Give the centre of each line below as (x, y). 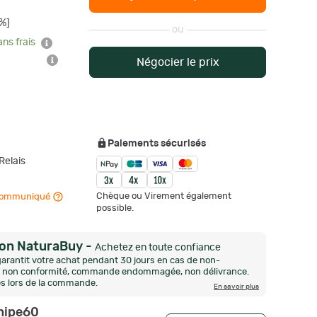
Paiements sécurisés (157, 144)
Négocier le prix (178, 62)
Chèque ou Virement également (164, 196)
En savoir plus (236, 287)
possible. (115, 208)
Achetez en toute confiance (158, 248)
